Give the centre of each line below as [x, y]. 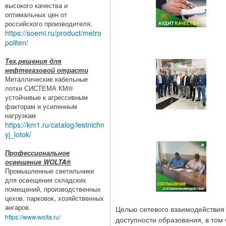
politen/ [17, 43]
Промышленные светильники [49, 171]
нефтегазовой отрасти [47, 70]
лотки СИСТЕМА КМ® [39, 88]
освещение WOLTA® [38, 162]
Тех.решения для [33, 61]
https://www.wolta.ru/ [33, 217]
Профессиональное [37, 153]
